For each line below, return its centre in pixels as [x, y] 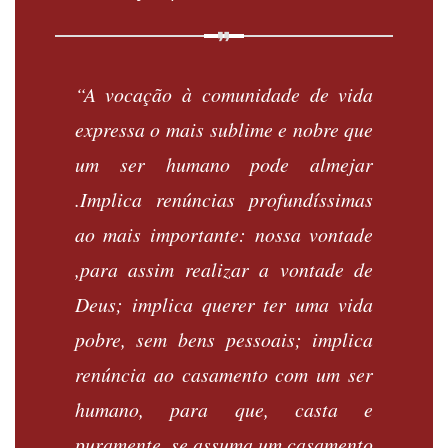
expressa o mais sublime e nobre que [224, 129]
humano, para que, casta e [224, 409]
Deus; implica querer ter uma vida [224, 304]
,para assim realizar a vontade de [224, 269]
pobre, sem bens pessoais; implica [224, 339]
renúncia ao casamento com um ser [224, 374]
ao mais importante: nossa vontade [224, 234]
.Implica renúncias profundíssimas [224, 199]
